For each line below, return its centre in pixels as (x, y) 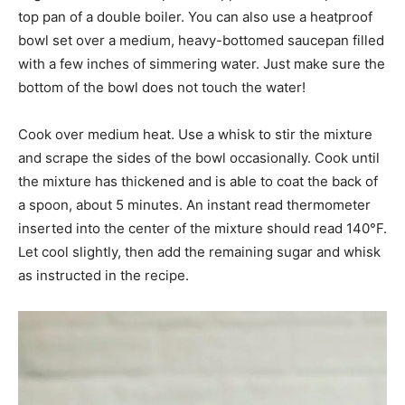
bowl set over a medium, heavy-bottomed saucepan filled (201, 40)
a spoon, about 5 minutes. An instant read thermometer (194, 204)
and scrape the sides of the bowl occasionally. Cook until (199, 157)
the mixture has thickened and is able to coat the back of (198, 181)
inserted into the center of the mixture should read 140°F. (202, 228)
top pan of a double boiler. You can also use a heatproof (195, 16)
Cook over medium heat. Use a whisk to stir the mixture (195, 134)
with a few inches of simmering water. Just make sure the (202, 63)
